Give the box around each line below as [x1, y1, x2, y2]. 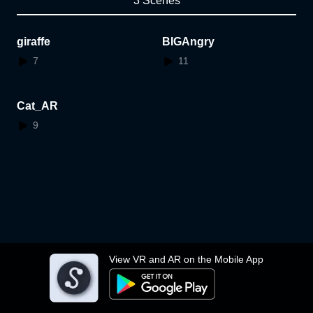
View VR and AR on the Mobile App [109, 254, 263, 265]
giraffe [17, 36, 50, 48]
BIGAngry [162, 36, 214, 48]
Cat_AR [17, 100, 58, 112]
